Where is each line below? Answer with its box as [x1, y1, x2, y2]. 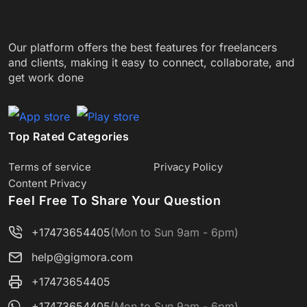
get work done [8, 71, 84, 84]
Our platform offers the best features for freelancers [8, 40, 277, 54]
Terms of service [8, 160, 91, 173]
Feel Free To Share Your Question [8, 193, 221, 208]
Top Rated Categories [8, 130, 129, 143]
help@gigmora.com [32, 250, 133, 264]
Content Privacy [8, 177, 86, 190]
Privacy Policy [153, 160, 223, 173]
